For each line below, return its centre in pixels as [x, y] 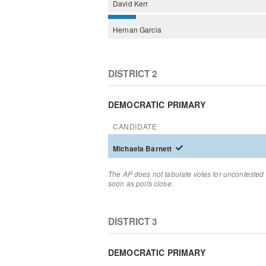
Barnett [160, 148]
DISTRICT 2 [133, 73]
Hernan [126, 29]
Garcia [150, 29]
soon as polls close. [141, 183]
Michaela [129, 148]
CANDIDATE [135, 126]
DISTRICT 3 [133, 221]
